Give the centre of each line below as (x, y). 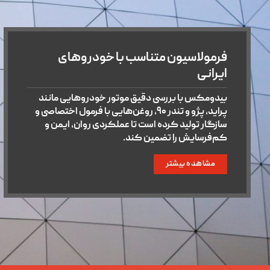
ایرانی (212, 75)
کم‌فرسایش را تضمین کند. (175, 139)
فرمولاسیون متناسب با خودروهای (143, 59)
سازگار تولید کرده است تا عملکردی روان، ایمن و (136, 126)
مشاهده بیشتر (190, 164)
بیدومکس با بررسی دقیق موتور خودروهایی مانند (133, 99)
